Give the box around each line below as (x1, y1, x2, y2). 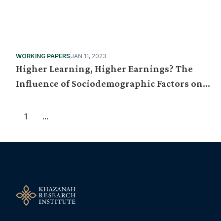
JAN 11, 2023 (71, 52, 107, 60)
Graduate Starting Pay (16, 93, 114, 104)
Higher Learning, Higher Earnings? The (16, 63, 193, 74)
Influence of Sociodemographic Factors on (16, 78, 203, 89)
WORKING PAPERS (16, 52, 70, 60)
